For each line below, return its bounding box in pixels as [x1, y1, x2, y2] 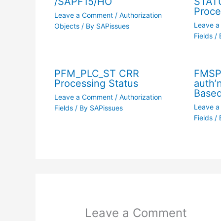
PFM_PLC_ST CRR [54, 67, 139, 79]
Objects [54, 21, 79, 30]
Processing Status [54, 77, 138, 89]
